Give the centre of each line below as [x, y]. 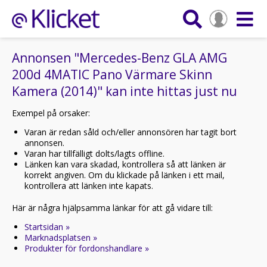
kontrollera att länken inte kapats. [89, 186]
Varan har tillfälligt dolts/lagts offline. [94, 153]
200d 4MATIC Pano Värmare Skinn [112, 74]
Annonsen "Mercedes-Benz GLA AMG [119, 58]
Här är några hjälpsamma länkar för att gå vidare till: [112, 208]
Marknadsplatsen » [61, 237]
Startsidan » [47, 227]
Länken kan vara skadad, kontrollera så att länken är [125, 164]
